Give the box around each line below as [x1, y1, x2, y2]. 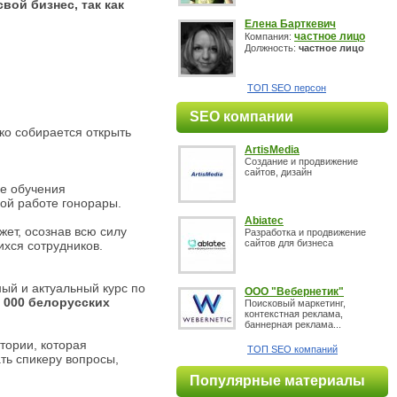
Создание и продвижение [245, 156, 358, 167]
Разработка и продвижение [245, 227, 366, 237]
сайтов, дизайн [245, 167, 312, 177]
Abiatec [245, 214, 284, 227]
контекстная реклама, [245, 308, 343, 319]
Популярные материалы [190, 373, 365, 388]
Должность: [245, 43, 299, 53]
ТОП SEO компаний [247, 344, 338, 354]
